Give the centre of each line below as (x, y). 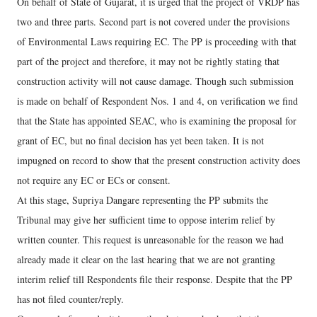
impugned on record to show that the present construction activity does (158, 160)
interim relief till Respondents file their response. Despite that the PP (155, 279)
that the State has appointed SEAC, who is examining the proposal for (157, 121)
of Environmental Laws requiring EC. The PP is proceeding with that (157, 41)
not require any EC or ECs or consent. (94, 180)
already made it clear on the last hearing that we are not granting (146, 259)
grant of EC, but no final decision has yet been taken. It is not (140, 140)
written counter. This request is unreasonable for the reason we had (150, 240)
